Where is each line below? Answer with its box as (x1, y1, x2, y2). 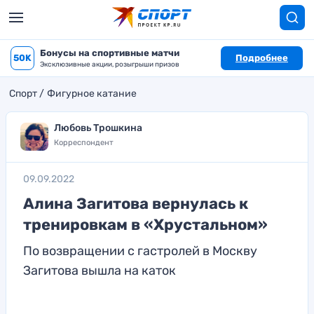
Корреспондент (54, 138, 114, 147)
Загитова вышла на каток (23, 263, 176, 278)
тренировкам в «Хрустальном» (23, 215, 268, 234)
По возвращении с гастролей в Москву (23, 243, 257, 259)
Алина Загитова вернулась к (23, 194, 248, 213)
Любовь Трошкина (54, 122, 142, 134)
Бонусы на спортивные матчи (40, 48, 179, 58)
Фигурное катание (47, 88, 137, 100)
